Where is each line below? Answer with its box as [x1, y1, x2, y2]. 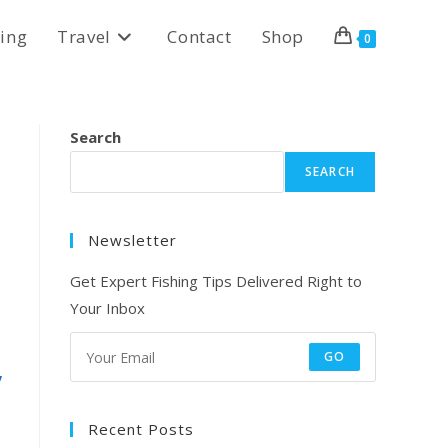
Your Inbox [70, 298, 145, 318]
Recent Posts [88, 419, 194, 439]
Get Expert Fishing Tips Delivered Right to [70, 271, 362, 291]
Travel [57, 25, 111, 48]
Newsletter [88, 230, 177, 250]
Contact [167, 25, 232, 48]
